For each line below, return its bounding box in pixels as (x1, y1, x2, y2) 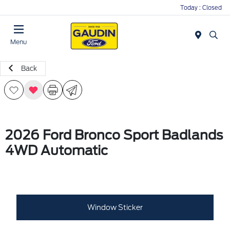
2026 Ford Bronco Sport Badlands (5, 127, 223, 143)
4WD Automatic (5, 143, 108, 158)
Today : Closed (180, 4, 222, 11)
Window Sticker (87, 203, 143, 212)
